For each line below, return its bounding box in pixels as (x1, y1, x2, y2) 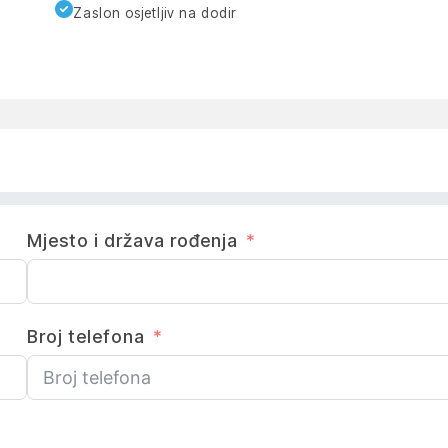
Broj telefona (27, 325, 146, 347)
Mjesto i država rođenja (27, 229, 239, 251)
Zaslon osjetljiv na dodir (73, 5, 238, 22)
